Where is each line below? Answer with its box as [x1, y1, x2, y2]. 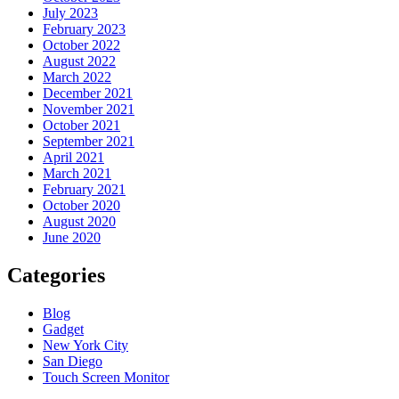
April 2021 [43, 150, 104, 166]
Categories [7, 263, 105, 287]
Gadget [43, 321, 84, 337]
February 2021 [43, 182, 126, 198]
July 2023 [43, 5, 98, 21]
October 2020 [43, 198, 120, 214]
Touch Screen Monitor [43, 369, 169, 385]
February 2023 [43, 21, 126, 37]
